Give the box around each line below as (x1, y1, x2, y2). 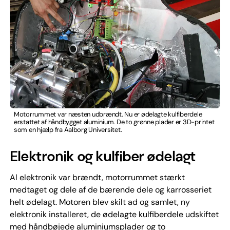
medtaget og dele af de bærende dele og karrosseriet (9, 184, 212, 195)
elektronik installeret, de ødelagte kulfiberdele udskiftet (9, 208, 219, 220)
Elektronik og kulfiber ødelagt (9, 146, 196, 166)
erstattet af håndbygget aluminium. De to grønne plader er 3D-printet (13, 117, 215, 126)
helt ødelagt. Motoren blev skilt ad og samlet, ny (9, 196, 190, 207)
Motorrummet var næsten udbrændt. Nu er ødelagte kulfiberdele (13, 109, 202, 119)
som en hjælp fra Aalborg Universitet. (13, 125, 122, 134)
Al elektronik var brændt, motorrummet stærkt (9, 171, 185, 183)
